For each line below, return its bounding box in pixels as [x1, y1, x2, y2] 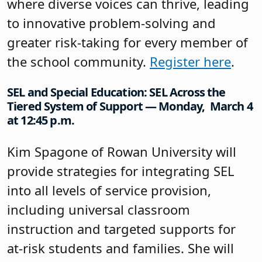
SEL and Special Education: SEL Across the [7, 84, 226, 101]
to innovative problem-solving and [7, 13, 216, 32]
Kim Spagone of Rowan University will [7, 142, 236, 160]
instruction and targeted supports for [7, 219, 236, 237]
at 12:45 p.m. [7, 112, 75, 129]
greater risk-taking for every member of [7, 33, 248, 51]
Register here [150, 52, 231, 70]
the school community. [7, 52, 150, 70]
